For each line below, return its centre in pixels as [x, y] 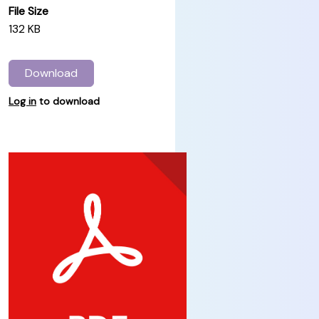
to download [68, 101]
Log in [22, 101]
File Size [28, 11]
